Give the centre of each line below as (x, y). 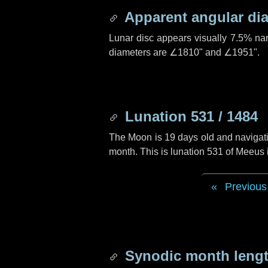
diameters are (139, 52)
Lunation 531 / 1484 (189, 116)
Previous (246, 187)
